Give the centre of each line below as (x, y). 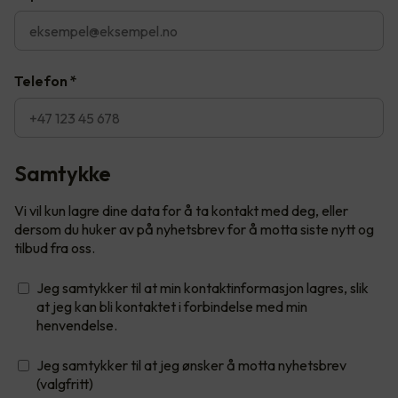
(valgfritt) (65, 384)
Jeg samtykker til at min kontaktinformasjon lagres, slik (203, 288)
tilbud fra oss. (55, 248)
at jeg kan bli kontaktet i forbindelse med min (172, 307)
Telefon (41, 81)
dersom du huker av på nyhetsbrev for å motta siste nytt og (194, 230)
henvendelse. (77, 326)
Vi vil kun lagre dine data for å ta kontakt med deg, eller (181, 211)
